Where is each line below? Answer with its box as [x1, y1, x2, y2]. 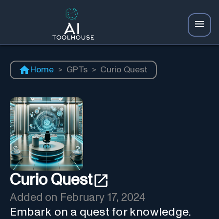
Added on [10, 192, 60, 203]
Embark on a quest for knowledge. [10, 206, 192, 218]
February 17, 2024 [60, 192, 146, 203]
